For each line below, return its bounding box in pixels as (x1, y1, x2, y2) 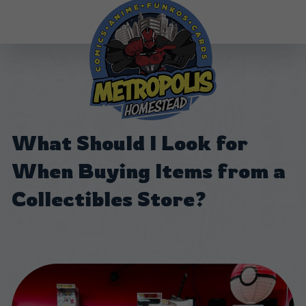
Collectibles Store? (12, 185, 206, 211)
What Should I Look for (12, 129, 248, 155)
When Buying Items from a (12, 157, 286, 183)
